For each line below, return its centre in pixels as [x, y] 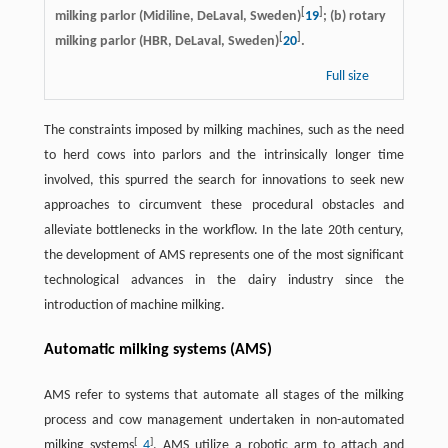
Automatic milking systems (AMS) [157, 350]
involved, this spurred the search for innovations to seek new [224, 181]
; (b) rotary [354, 17]
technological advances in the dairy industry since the [224, 281]
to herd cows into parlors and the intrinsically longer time [224, 156]
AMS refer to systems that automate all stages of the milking [224, 396]
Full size [349, 77]
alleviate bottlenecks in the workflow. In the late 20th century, [224, 231]
